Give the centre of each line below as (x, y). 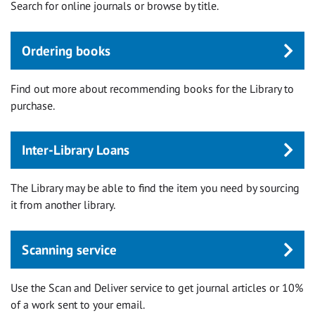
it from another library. (63, 205)
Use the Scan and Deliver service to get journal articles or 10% (157, 287)
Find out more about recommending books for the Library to (152, 88)
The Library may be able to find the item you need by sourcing (155, 188)
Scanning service (69, 249)
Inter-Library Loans (76, 150)
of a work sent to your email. (78, 304)
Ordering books (66, 50)
